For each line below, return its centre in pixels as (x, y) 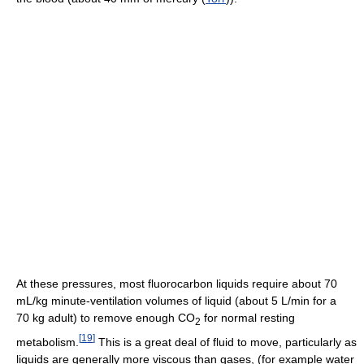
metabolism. (48, 342)
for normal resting (248, 317)
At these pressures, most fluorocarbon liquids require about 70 (177, 283)
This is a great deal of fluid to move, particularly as (226, 342)
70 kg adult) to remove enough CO (106, 317)
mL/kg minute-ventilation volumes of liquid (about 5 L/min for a (176, 300)
